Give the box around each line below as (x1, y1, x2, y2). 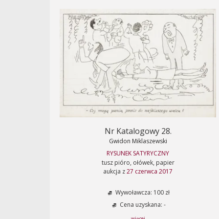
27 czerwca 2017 (127, 167, 173, 175)
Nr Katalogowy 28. (104, 126, 172, 136)
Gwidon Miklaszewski (109, 137, 167, 145)
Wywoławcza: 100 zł (114, 188, 170, 197)
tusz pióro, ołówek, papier (101, 158, 175, 167)
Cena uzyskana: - (118, 200, 166, 209)
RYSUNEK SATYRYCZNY (107, 149, 169, 157)
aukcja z (103, 167, 127, 175)
